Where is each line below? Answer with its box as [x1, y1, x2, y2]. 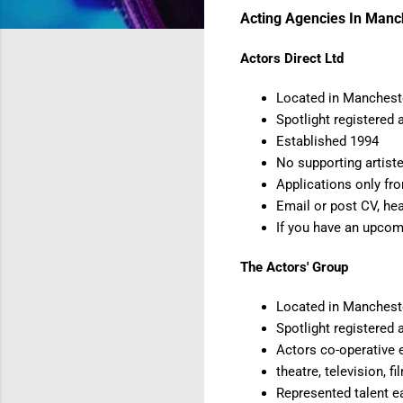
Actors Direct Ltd [240, 49, 344, 67]
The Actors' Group [240, 258, 348, 275]
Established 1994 [276, 132, 379, 149]
